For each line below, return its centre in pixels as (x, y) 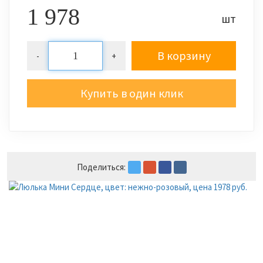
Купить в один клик (131, 93)
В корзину (184, 56)
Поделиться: (101, 167)
